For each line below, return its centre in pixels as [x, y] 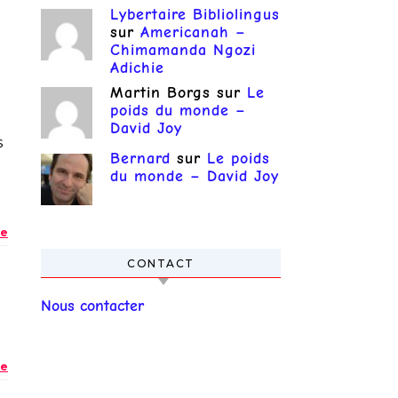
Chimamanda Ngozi [183, 50]
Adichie [137, 68]
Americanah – [193, 32]
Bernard [140, 159]
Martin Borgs [160, 92]
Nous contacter [92, 306]
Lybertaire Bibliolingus [195, 14]
